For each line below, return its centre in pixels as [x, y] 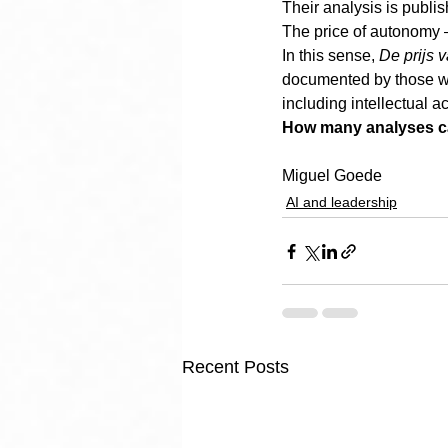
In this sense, [330, 55]
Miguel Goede [332, 175]
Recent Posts [235, 367]
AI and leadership [341, 202]
